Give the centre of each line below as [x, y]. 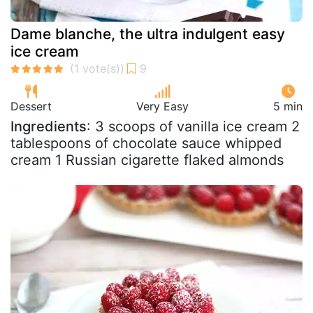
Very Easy [162, 106]
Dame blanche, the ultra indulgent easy [148, 34]
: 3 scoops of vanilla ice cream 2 [193, 126]
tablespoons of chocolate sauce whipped [146, 143]
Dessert [31, 106]
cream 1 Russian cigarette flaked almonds [147, 160]
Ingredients [49, 126]
